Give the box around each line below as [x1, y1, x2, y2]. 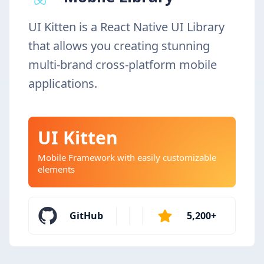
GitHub [70, 209, 104, 223]
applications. [28, 75, 97, 92]
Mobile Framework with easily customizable [38, 151, 216, 164]
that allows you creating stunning [28, 38, 210, 54]
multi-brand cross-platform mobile [28, 57, 217, 73]
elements [38, 163, 75, 176]
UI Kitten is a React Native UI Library [28, 19, 225, 35]
